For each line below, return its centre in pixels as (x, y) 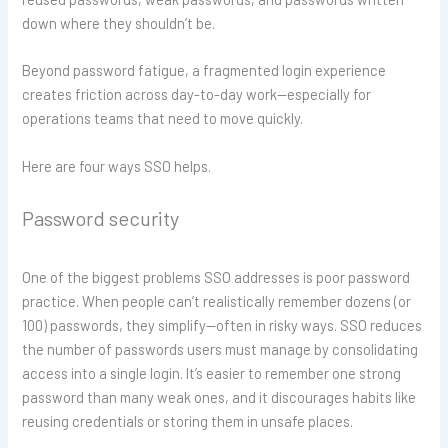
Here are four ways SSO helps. (117, 165)
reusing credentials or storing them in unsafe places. (188, 421)
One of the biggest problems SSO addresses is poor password (216, 277)
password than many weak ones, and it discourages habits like (219, 397)
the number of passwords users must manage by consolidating (220, 349)
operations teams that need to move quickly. (163, 118)
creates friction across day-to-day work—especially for (197, 94)
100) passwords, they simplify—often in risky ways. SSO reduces (222, 325)
